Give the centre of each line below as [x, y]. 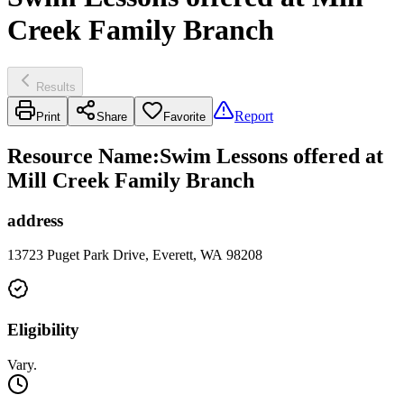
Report [254, 115]
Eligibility [43, 330]
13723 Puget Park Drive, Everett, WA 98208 [135, 255]
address [35, 220]
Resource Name [80, 156]
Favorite [184, 116]
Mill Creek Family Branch [131, 180]
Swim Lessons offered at [271, 156]
